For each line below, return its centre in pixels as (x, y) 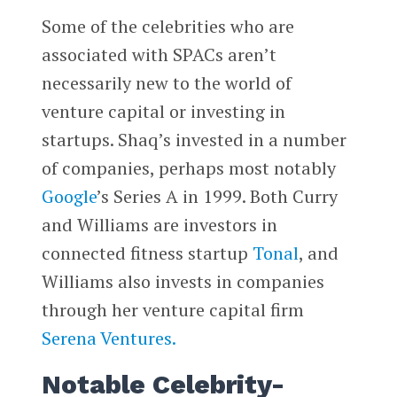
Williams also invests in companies (183, 282)
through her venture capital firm (172, 310)
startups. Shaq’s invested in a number (194, 140)
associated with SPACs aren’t (159, 55)
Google (69, 197)
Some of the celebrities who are (167, 27)
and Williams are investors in (159, 225)
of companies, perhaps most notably (188, 168)
